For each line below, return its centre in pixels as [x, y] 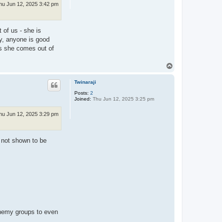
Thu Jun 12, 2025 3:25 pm [123, 99]
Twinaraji [85, 82]
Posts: [82, 93]
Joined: [83, 99]
